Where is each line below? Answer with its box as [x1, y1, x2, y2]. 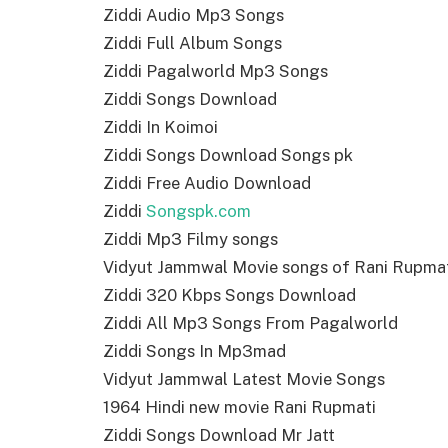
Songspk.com [146, 201, 251, 222]
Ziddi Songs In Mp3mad [103, 341, 286, 362]
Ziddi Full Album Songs [103, 33, 282, 54]
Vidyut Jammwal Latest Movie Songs [103, 369, 385, 390]
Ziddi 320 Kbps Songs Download [103, 285, 356, 306]
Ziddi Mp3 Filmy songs [103, 229, 278, 250]
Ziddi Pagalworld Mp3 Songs [103, 61, 328, 82]
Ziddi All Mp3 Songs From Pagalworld [103, 313, 398, 334]
